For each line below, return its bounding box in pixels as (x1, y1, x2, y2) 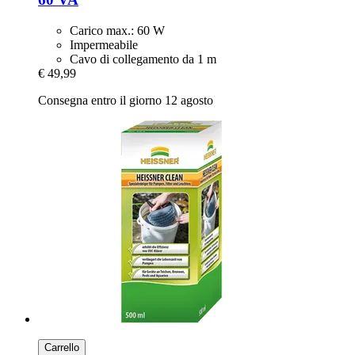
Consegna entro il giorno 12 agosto (38, 93, 213, 107)
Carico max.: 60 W (70, 23, 165, 37)
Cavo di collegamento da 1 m (70, 52, 216, 66)
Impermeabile (70, 37, 138, 52)
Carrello (44, 341, 79, 353)
